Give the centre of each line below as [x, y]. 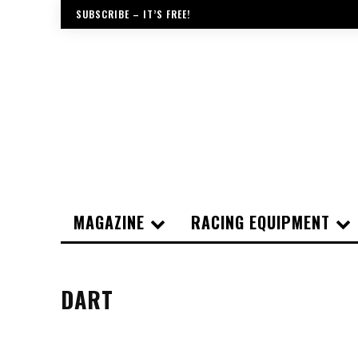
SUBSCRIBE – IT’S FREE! [133, 14]
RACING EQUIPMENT [261, 222]
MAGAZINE [109, 222]
